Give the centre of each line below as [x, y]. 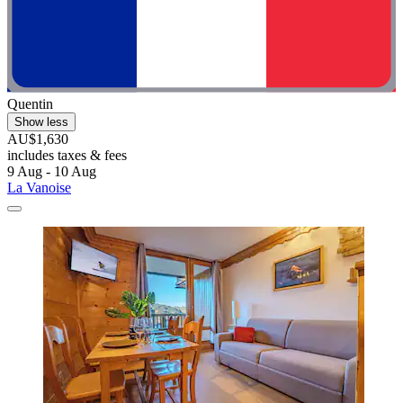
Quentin [30, 104]
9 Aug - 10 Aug [52, 172]
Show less [41, 122]
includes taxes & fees [67, 156]
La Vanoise [39, 188]
